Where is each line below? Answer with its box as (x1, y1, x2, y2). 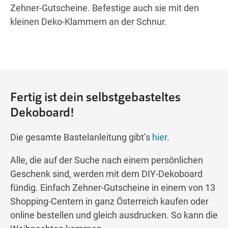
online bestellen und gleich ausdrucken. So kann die (10, 210, 218, 221)
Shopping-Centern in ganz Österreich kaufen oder (10, 196, 209, 207)
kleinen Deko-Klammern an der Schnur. (10, 16, 167, 27)
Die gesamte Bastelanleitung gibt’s (10, 132, 152, 143)
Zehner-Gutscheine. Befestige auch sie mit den (10, 3, 199, 14)
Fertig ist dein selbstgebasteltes (10, 89, 181, 105)
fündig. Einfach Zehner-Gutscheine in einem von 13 (10, 182, 215, 193)
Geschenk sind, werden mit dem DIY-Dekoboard (10, 168, 203, 180)
